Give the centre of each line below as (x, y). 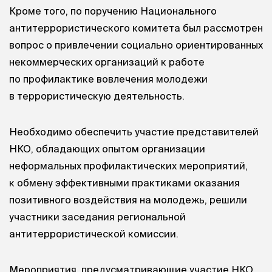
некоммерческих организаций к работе (107, 62)
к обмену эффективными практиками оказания (124, 182)
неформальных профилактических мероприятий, (128, 165)
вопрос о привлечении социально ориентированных (136, 45)
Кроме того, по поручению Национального (113, 11)
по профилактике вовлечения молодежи (108, 79)
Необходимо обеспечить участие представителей (134, 131)
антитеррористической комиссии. (94, 233)
